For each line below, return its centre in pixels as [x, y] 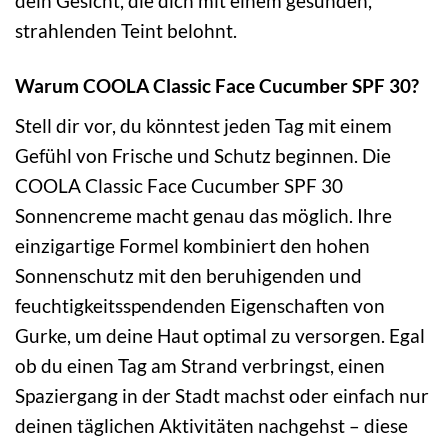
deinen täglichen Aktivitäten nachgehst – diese [211, 425]
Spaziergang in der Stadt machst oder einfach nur [222, 395]
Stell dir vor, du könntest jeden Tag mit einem [203, 125]
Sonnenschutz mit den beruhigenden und [188, 275]
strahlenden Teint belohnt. [126, 31]
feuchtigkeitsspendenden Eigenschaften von [200, 305]
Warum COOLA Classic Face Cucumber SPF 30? [217, 86]
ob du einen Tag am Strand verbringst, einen [200, 365]
